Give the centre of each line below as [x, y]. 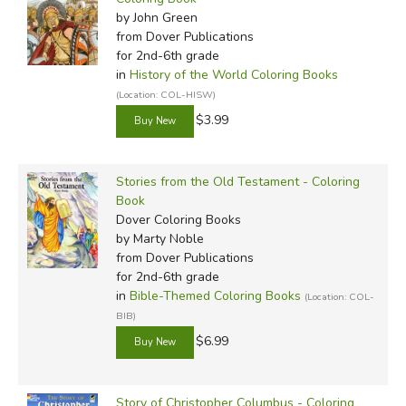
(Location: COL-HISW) [165, 94]
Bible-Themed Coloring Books [215, 295]
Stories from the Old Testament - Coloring [237, 181]
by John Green [156, 17]
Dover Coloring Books [178, 219]
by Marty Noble [159, 238]
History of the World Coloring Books [233, 74]
